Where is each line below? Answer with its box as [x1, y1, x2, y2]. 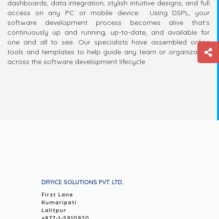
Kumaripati [42, 199, 77, 206]
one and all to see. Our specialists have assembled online [7, 38, 210, 47]
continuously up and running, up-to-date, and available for [7, 28, 210, 37]
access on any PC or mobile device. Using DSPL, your [7, 8, 210, 18]
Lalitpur [42, 207, 66, 214]
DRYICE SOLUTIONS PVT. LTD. [42, 178, 124, 186]
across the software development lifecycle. [7, 57, 147, 66]
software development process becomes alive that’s [7, 18, 210, 27]
